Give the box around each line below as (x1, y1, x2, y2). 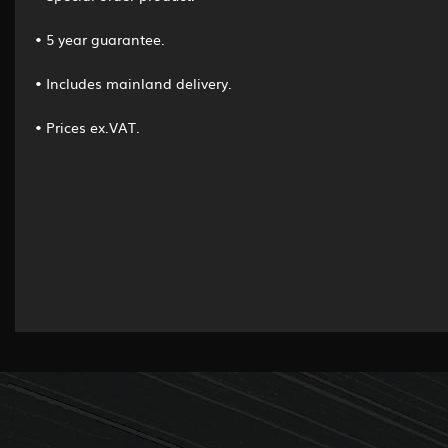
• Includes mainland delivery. (35, 72, 232, 93)
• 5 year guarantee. (35, 28, 165, 49)
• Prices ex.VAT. (35, 116, 140, 137)
